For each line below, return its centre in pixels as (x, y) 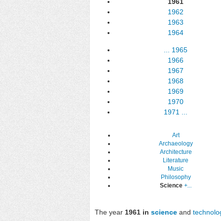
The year (110, 212)
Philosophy (176, 177)
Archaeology (176, 144)
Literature (176, 161)
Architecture (176, 152)
